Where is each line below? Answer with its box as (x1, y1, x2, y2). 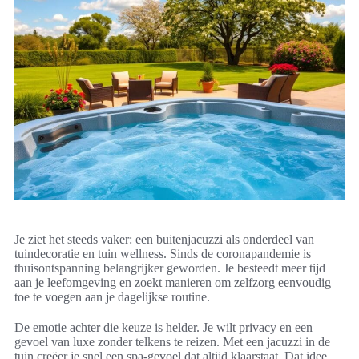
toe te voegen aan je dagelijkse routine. (14, 290, 210, 305)
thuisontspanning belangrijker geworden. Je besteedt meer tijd (14, 261, 325, 276)
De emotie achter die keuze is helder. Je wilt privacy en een (14, 321, 313, 335)
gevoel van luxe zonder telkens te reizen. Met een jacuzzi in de (14, 335, 330, 349)
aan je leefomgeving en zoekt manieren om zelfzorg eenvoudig (14, 276, 331, 290)
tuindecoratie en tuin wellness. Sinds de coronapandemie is (14, 247, 311, 261)
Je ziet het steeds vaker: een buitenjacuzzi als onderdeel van (14, 232, 314, 247)
